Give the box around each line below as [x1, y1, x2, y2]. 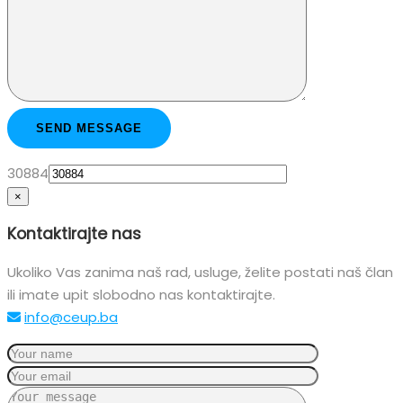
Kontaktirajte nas [7, 222, 141, 245]
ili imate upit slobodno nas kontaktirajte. [7, 285, 275, 305]
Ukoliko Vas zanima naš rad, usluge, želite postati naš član [7, 263, 393, 282]
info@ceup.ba [24, 308, 118, 327]
